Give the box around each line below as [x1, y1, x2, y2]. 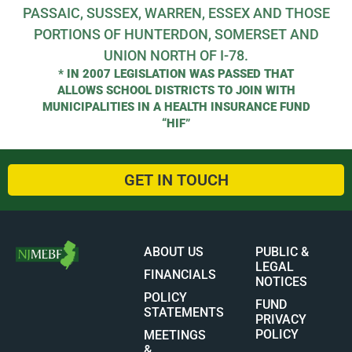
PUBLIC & [255, 244, 310, 259]
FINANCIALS [143, 266, 216, 282]
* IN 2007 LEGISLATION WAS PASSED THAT [58, 67, 294, 82]
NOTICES [255, 273, 308, 289]
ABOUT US [143, 244, 203, 259]
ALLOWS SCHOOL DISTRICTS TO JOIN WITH [57, 83, 295, 98]
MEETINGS [143, 327, 206, 343]
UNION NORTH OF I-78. [104, 47, 248, 64]
